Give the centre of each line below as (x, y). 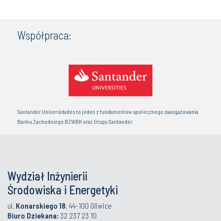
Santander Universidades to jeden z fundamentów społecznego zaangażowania (108, 112)
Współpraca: (44, 35)
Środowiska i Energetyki (63, 190)
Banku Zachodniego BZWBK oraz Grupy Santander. (75, 122)
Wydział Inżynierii (47, 176)
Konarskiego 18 (41, 206)
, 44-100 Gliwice (89, 206)
